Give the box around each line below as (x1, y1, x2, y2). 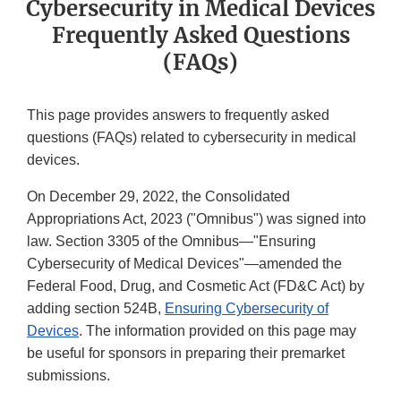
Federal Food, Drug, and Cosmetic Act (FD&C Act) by (27, 278, 364, 294)
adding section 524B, (27, 301, 165, 317)
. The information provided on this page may (79, 323, 356, 339)
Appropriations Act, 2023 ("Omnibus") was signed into (27, 211, 366, 227)
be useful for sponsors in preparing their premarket (27, 346, 345, 362)
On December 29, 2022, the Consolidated (27, 189, 290, 205)
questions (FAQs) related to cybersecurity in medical (27, 130, 356, 146)
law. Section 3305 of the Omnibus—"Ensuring (27, 234, 316, 250)
